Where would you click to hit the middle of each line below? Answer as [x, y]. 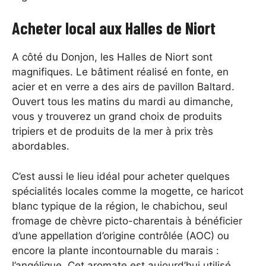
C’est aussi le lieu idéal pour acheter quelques [121, 176]
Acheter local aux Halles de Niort [114, 28]
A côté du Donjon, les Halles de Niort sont [112, 57]
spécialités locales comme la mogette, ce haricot [128, 191]
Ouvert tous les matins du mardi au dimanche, [123, 102]
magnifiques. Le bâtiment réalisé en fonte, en [120, 72]
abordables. [42, 146]
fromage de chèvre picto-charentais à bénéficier [127, 221]
